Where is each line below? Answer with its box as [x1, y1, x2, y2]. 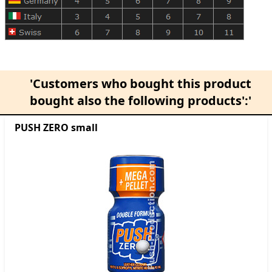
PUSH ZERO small [15, 121, 98, 135]
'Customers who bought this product [30, 75, 252, 92]
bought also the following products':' [30, 92, 252, 109]
